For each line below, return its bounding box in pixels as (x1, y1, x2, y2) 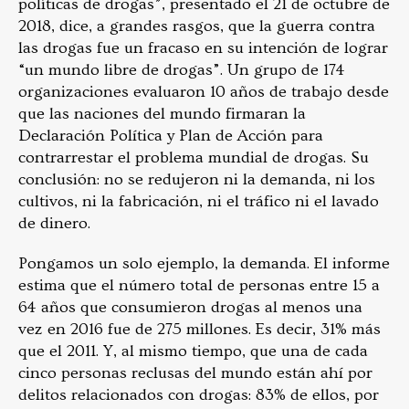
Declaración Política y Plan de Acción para (18, 126, 323, 146)
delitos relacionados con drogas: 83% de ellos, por (18, 385, 379, 405)
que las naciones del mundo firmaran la (18, 104, 306, 124)
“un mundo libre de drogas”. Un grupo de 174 (18, 60, 345, 80)
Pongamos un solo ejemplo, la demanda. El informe (18, 254, 390, 274)
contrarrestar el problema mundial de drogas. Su (18, 148, 369, 168)
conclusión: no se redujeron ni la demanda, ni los (18, 170, 375, 190)
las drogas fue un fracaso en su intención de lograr (18, 38, 388, 58)
